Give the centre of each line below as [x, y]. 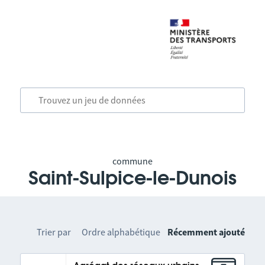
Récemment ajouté [206, 232]
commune [132, 161]
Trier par [54, 232]
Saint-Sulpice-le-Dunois [132, 179]
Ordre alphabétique [121, 232]
